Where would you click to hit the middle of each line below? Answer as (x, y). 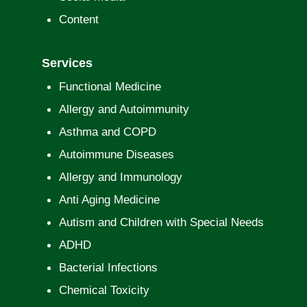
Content (78, 19)
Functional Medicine (110, 86)
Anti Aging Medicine (109, 199)
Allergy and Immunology (120, 177)
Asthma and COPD (107, 132)
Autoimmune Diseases (116, 154)
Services (67, 63)
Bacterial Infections (108, 267)
